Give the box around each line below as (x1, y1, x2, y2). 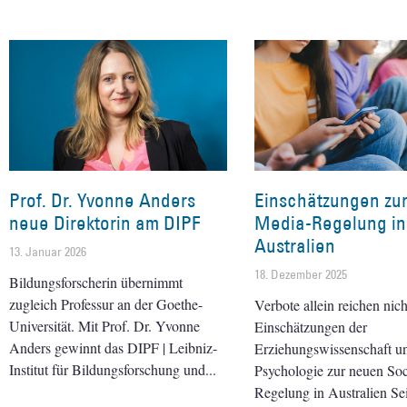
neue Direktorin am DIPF (9, 210, 200, 235)
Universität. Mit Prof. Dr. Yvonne (9, 315, 200, 335)
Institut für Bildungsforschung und (9, 359, 205, 379)
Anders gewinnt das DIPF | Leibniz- (9, 337, 217, 357)
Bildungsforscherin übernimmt (9, 272, 183, 292)
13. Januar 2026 (9, 243, 86, 260)
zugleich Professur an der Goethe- (9, 293, 203, 313)
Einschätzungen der (254, 316, 367, 336)
